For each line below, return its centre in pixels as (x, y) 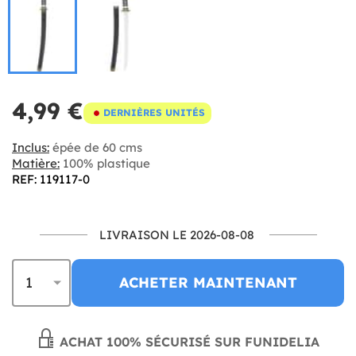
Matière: (36, 163)
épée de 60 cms (96, 147)
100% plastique (105, 163)
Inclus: (31, 147)
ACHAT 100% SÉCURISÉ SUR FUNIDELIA (188, 341)
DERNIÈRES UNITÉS (154, 112)
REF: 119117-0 (51, 179)
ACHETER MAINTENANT (208, 282)
